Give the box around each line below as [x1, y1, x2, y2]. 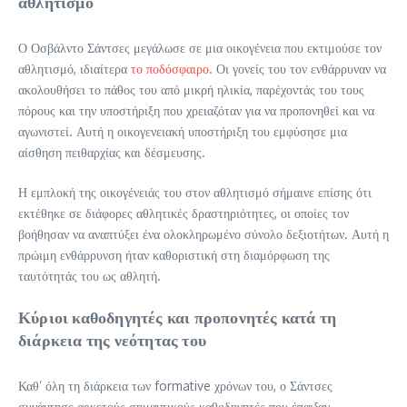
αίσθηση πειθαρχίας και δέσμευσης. [18, 144, 205, 161]
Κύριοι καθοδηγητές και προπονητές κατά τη [18, 306, 337, 328]
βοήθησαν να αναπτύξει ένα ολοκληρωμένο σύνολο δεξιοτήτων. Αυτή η [18, 226, 389, 243]
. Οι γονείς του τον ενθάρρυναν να [209, 61, 386, 77]
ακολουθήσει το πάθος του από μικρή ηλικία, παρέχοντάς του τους [18, 82, 364, 98]
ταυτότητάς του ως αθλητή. [18, 268, 161, 284]
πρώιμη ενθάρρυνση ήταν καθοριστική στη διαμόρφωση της [18, 247, 330, 263]
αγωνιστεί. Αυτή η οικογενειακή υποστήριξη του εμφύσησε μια [18, 124, 347, 140]
